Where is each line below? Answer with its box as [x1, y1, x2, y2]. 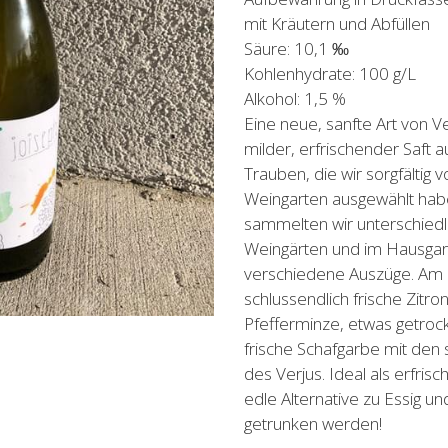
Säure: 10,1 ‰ [244, 37, 349, 60]
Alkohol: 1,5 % [244, 87, 346, 110]
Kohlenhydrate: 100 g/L [244, 62, 416, 85]
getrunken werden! [244, 412, 382, 435]
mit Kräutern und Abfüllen [244, 12, 430, 35]
